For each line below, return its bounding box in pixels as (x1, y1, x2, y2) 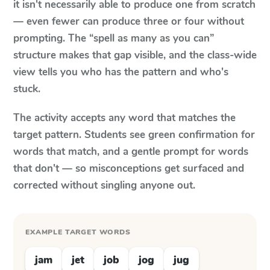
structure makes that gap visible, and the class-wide (13, 48, 257, 62)
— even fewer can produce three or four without (13, 14, 244, 28)
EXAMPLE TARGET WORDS (25, 227, 131, 237)
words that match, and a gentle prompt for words (13, 145, 248, 159)
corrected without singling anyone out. (13, 178, 195, 192)
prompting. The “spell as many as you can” (13, 31, 214, 45)
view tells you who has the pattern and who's (13, 65, 228, 79)
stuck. (13, 82, 40, 96)
